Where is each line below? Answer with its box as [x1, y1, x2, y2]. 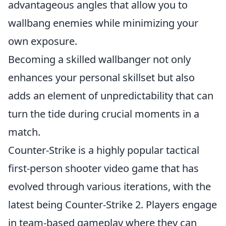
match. [8, 125, 40, 139]
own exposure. [8, 34, 77, 48]
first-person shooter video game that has [8, 161, 199, 175]
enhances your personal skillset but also [8, 71, 195, 84]
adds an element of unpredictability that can [8, 89, 213, 102]
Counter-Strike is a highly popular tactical [8, 143, 199, 157]
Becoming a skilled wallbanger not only [8, 52, 191, 66]
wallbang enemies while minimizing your [8, 16, 198, 30]
